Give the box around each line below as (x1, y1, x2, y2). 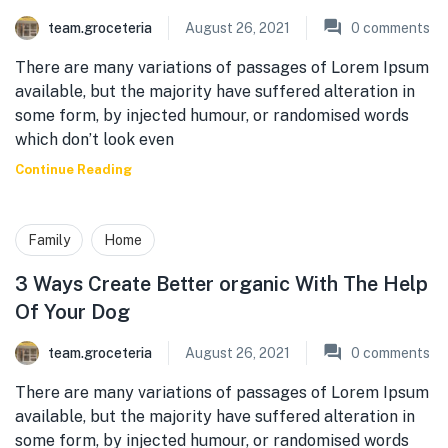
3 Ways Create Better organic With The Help (15, 272, 428, 296)
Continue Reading (15, 162, 132, 177)
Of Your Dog (15, 300, 130, 324)
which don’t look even (15, 130, 174, 149)
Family (28, 232, 70, 248)
